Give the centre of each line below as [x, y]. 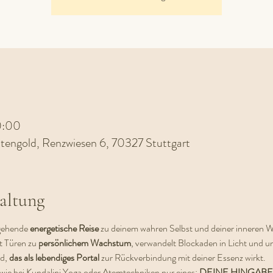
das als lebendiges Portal [54, 257]
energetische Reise [64, 228]
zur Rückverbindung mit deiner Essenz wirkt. [182, 257]
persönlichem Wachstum [83, 243]
